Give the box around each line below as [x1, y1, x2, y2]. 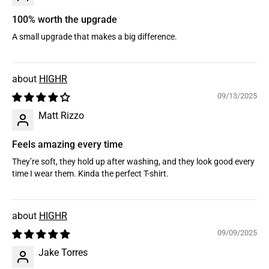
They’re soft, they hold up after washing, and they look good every [12, 157, 255, 168]
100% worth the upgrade [12, 14, 117, 26]
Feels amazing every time [12, 139, 123, 151]
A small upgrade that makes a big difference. [12, 32, 177, 43]
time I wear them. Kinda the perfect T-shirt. [12, 169, 169, 180]
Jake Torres [38, 247, 88, 259]
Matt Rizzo [38, 110, 84, 122]
